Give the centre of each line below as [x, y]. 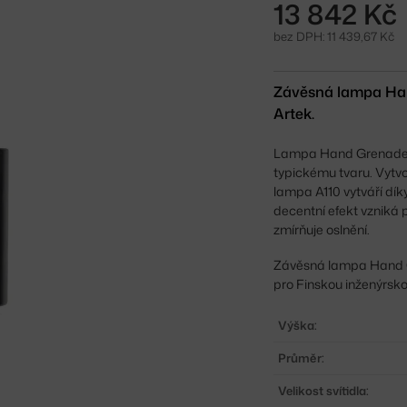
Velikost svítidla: [324, 391]
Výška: [298, 326]
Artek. [294, 113]
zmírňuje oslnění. [322, 229]
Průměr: [302, 358]
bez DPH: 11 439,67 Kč [334, 36]
